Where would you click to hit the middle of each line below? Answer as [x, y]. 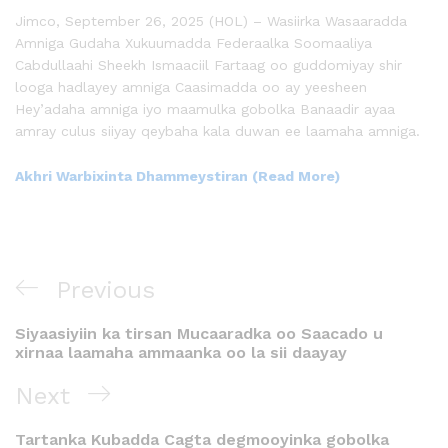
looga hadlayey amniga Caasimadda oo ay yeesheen [191, 86]
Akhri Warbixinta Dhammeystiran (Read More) [177, 176]
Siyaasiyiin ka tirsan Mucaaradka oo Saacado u [199, 334]
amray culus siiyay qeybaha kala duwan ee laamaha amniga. [217, 130]
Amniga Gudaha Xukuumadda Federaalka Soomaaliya [193, 42]
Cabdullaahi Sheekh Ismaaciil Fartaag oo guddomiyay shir [208, 64]
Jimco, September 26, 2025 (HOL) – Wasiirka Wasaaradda [211, 20]
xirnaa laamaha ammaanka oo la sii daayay [181, 353]
